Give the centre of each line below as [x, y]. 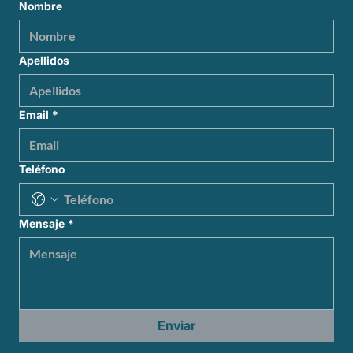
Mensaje [42, 223]
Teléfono [42, 169]
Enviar [176, 325]
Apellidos [44, 60]
